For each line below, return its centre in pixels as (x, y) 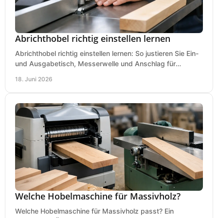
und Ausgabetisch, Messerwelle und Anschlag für (95, 63)
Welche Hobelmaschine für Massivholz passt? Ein (94, 211)
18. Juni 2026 (34, 79)
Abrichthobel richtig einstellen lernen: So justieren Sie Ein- (107, 53)
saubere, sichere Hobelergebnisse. (71, 73)
